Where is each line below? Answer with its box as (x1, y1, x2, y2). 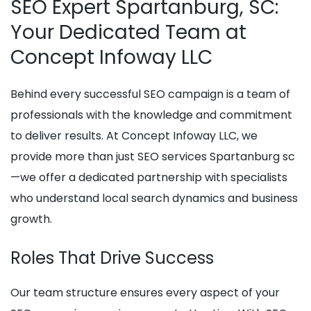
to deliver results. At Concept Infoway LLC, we (10, 128, 258, 144)
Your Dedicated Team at (10, 19, 246, 47)
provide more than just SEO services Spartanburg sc (10, 149, 295, 165)
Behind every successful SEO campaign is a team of (10, 86, 290, 103)
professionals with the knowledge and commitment (10, 107, 292, 124)
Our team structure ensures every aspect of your (10, 285, 280, 301)
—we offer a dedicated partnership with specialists (10, 169, 287, 186)
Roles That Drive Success (10, 246, 214, 270)
